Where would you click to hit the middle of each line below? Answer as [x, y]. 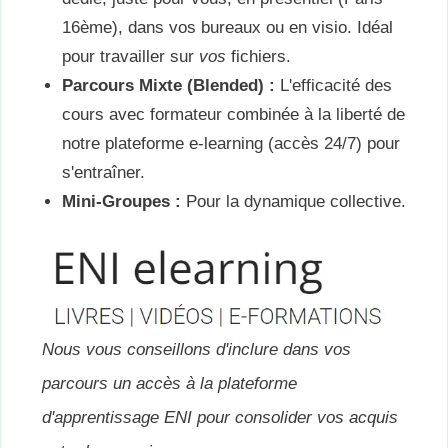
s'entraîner [101, 172]
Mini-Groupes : [121, 201]
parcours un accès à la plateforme [169, 384]
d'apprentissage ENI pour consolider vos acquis [220, 418]
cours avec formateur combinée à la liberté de [233, 114]
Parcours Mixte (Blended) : [168, 85]
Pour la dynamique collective [291, 201]
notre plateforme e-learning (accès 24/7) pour [231, 143]
